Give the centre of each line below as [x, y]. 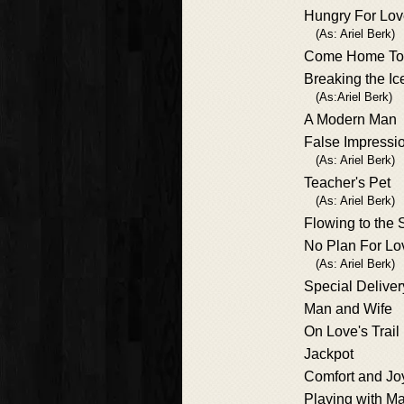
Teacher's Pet [347, 183]
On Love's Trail [352, 332]
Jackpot [329, 354]
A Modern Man [350, 120]
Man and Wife [348, 309]
